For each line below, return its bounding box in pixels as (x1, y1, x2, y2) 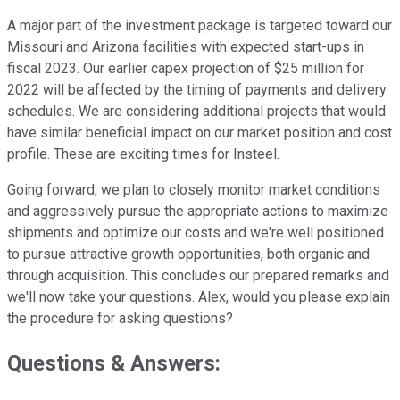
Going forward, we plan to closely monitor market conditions (7, 181, 380, 199)
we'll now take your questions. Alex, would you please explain (7, 288, 390, 306)
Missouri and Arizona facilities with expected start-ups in (7, 38, 364, 56)
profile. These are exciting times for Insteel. (7, 146, 279, 163)
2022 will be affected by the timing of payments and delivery (7, 81, 387, 99)
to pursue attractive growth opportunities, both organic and (7, 246, 370, 263)
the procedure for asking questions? (7, 310, 233, 328)
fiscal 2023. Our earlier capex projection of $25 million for (7, 60, 364, 78)
